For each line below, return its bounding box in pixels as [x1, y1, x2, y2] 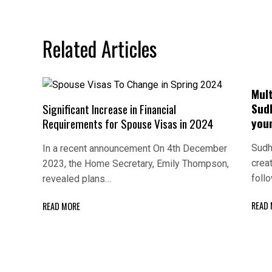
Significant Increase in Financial [42, 100, 176, 118]
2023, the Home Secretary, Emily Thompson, [42, 158, 229, 170]
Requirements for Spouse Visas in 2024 [42, 115, 213, 133]
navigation [42, 2, 118, 33]
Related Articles [42, 33, 157, 64]
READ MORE [42, 200, 80, 213]
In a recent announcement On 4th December [42, 143, 227, 155]
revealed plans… [42, 173, 111, 185]
